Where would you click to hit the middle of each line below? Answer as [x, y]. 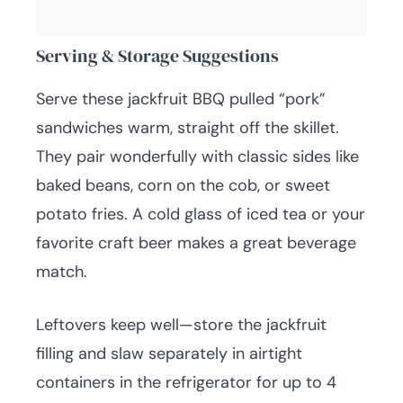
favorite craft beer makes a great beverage [196, 243]
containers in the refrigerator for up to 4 [186, 383]
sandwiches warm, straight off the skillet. [188, 128]
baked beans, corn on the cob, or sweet [183, 186]
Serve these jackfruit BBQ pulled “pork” [181, 99]
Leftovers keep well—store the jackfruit [181, 325]
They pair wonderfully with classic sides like [197, 157]
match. [62, 272]
